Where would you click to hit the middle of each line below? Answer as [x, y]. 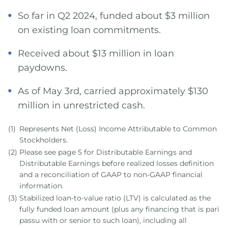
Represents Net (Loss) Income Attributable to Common [118, 129]
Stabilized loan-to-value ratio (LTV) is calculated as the [115, 198]
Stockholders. [44, 140]
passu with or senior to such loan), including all [103, 220]
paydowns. [42, 68]
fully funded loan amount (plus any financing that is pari [119, 209]
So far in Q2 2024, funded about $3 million [114, 16]
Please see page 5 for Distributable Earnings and [106, 152]
